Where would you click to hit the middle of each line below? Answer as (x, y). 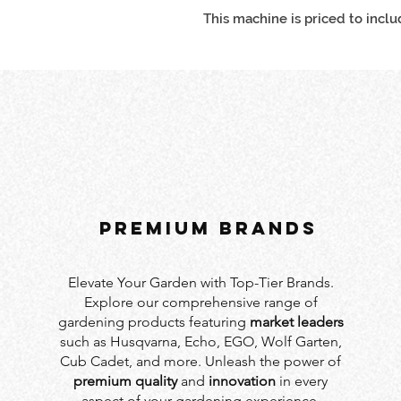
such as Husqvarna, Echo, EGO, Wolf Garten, (200, 342)
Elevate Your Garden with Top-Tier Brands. (200, 283)
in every (302, 381)
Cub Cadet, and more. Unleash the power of (201, 362)
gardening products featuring (154, 322)
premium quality (126, 381)
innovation (243, 381)
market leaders (296, 322)
